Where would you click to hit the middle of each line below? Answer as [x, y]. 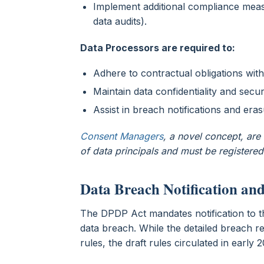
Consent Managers [122, 136]
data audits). [121, 21]
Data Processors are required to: [159, 47]
